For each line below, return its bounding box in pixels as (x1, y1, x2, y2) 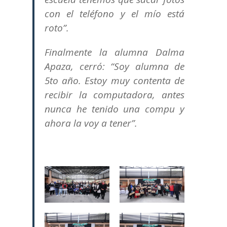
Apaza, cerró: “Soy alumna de (45, 60, 184, 73)
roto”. (45, 21, 69, 34)
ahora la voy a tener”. (45, 117, 137, 130)
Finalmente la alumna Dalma (45, 46, 184, 59)
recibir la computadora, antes (45, 88, 184, 101)
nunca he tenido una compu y (45, 102, 184, 116)
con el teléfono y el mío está (45, 7, 184, 20)
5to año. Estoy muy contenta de (45, 74, 184, 87)
